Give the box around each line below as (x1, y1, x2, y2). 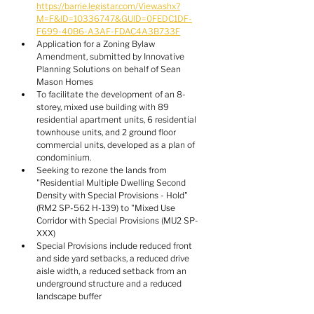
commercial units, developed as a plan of (36, 139, 197, 150)
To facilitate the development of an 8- (36, 89, 186, 100)
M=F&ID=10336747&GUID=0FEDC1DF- (36, 13, 192, 24)
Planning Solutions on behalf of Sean (36, 64, 183, 74)
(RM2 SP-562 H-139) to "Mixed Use (36, 203, 177, 213)
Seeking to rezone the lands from (36, 165, 169, 175)
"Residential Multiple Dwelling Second (36, 177, 188, 188)
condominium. (36, 152, 91, 163)
